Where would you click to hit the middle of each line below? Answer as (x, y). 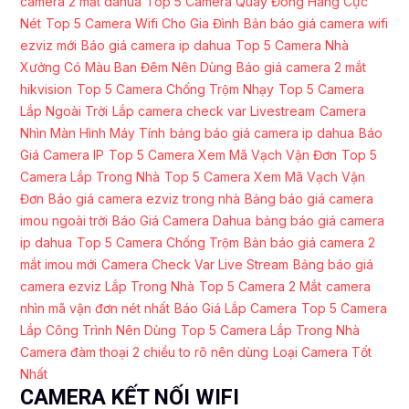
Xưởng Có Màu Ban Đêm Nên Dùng (126, 67)
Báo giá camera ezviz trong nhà (144, 199)
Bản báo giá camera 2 (309, 242)
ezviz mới (48, 45)
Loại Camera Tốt (322, 352)
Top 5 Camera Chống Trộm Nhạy (175, 89)
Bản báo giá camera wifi (316, 23)
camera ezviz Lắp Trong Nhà (107, 286)
